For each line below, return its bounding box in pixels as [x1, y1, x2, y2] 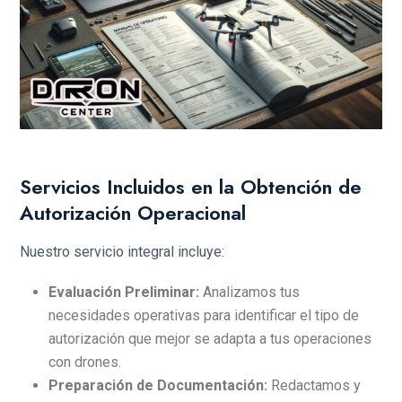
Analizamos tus [199, 283, 300, 301]
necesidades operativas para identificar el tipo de [48, 306, 359, 324]
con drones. [48, 353, 121, 371]
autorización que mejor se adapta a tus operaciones [48, 329, 371, 347]
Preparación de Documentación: [48, 376, 267, 394]
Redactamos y [267, 376, 361, 394]
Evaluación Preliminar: [48, 283, 199, 301]
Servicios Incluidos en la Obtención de [20, 171, 362, 201]
